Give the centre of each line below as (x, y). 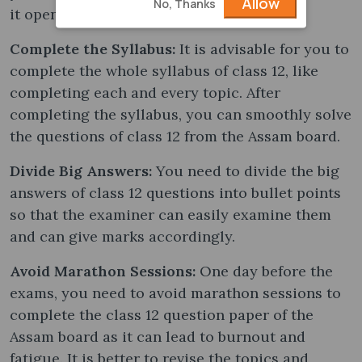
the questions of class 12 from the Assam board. (177, 136)
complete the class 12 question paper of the (162, 314)
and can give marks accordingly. (122, 236)
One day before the (266, 271)
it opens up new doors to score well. (139, 14)
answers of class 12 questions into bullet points (175, 192)
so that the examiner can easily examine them (170, 214)
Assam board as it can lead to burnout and (158, 336)
